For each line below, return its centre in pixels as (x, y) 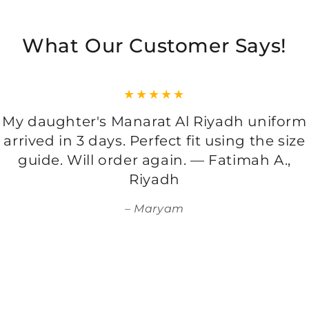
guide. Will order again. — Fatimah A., (154, 160)
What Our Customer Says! (154, 45)
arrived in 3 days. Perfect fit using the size (154, 140)
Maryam (159, 208)
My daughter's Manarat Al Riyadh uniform (154, 121)
